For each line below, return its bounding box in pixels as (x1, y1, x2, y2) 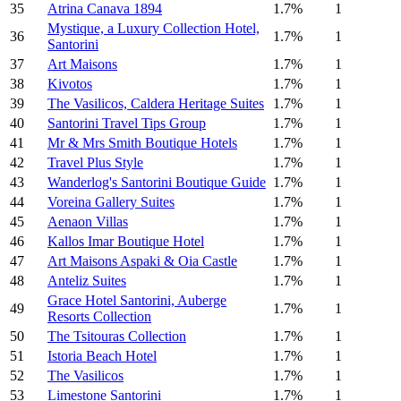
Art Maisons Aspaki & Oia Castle (47, 253, 237, 269)
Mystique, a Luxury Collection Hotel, (47, 21, 260, 37)
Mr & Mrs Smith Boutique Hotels (47, 135, 237, 151)
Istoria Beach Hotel (47, 348, 157, 364)
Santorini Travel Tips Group (47, 115, 206, 132)
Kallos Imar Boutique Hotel (47, 234, 204, 250)
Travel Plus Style (47, 155, 143, 171)
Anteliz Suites (47, 273, 126, 289)
